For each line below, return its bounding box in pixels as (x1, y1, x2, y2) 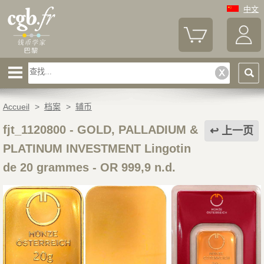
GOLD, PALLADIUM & (77, 123, 198, 137)
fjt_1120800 (2, 123, 66, 137)
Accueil (2, 102, 29, 112)
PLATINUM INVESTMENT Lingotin (2, 142, 191, 156)
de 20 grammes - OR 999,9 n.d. (2, 161, 176, 174)
